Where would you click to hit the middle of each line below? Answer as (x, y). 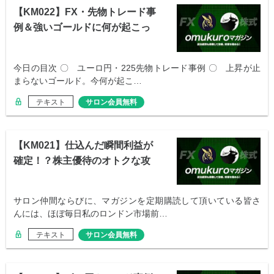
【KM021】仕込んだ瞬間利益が (83, 145)
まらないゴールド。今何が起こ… (78, 80)
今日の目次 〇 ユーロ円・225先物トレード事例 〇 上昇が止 (137, 68)
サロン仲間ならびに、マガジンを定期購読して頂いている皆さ (137, 200)
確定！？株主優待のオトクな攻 (82, 160)
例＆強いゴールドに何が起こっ (82, 28)
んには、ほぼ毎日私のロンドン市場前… (91, 213)
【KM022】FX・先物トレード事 (85, 12)
